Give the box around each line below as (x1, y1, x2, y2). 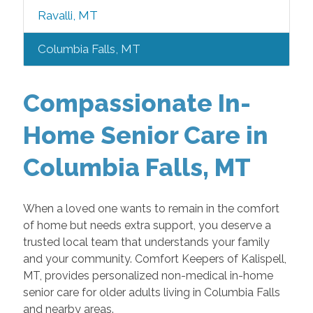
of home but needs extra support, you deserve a (22, 218, 271, 232)
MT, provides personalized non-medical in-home (22, 268, 273, 282)
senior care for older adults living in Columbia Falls (22, 285, 280, 299)
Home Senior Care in (22, 121, 268, 150)
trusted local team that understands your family (22, 235, 270, 249)
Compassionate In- (22, 89, 251, 117)
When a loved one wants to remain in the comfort (22, 201, 279, 215)
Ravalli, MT (37, 8, 98, 22)
